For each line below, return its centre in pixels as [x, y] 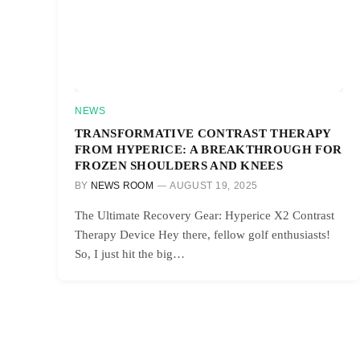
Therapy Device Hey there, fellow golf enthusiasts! [202, 234]
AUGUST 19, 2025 [214, 185]
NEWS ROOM [122, 185]
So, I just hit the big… [130, 254]
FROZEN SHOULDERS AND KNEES [179, 165]
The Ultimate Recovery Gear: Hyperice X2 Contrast [205, 215]
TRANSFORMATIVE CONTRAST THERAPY [203, 133]
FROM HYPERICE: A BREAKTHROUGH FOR [209, 149]
